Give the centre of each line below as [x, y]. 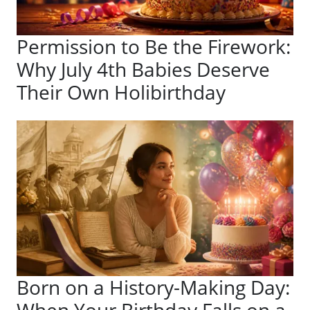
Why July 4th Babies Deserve [143, 70]
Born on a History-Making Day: [153, 288]
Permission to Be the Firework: [154, 47]
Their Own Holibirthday [121, 92]
